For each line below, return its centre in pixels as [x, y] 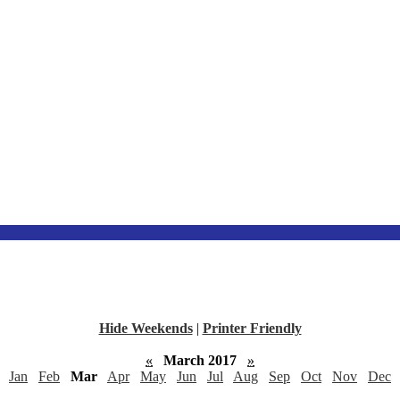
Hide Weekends [146, 328]
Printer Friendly [252, 328]
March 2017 [200, 360]
